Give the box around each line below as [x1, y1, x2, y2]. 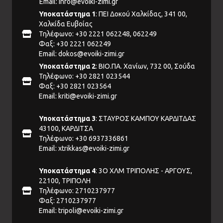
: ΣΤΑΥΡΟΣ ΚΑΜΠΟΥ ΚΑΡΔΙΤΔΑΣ [96, 114, 196, 123]
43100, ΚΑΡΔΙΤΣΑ [39, 124, 93, 133]
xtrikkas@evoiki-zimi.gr [58, 144, 129, 153]
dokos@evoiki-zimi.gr [58, 50, 124, 58]
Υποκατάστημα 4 [39, 167, 96, 175]
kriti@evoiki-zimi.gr [58, 92, 117, 101]
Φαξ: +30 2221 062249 [39, 40, 111, 48]
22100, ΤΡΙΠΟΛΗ [39, 177, 91, 185]
